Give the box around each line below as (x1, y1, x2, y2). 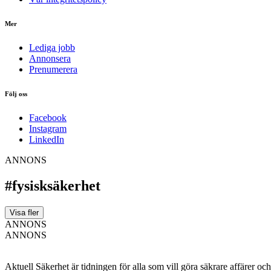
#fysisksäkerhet (5, 177, 100, 194)
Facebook (29, 112, 67, 123)
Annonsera (29, 53, 71, 64)
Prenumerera (29, 64, 77, 74)
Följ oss (5, 90, 27, 97)
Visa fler (10, 207, 39, 217)
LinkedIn (29, 134, 64, 145)
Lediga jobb (29, 42, 75, 53)
